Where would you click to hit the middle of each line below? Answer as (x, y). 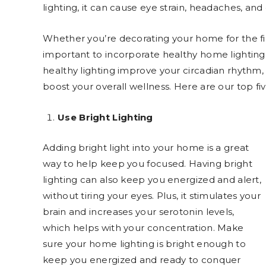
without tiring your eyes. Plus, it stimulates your (152, 195)
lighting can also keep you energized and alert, (152, 179)
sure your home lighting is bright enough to (144, 243)
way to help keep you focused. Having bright (148, 163)
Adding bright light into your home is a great (146, 147)
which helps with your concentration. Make (143, 227)
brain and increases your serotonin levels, (139, 211)
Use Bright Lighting (105, 117)
